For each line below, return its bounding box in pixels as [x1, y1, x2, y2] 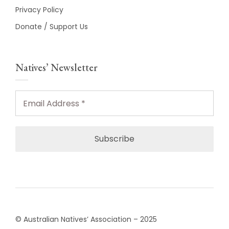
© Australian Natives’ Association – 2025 [15, 214, 157, 224]
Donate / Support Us [15, 21, 88, 32]
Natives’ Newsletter [15, 61, 98, 74]
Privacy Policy [15, 5, 63, 15]
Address [15, 99, 50, 110]
